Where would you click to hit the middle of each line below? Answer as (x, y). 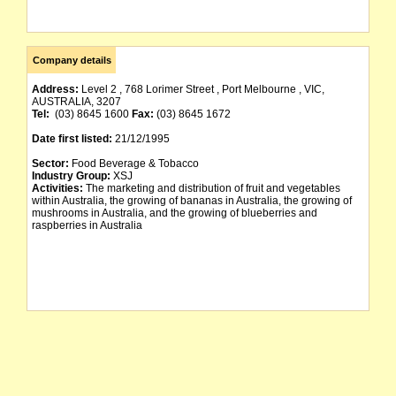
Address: (57, 89)
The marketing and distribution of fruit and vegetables (212, 188)
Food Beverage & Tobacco (134, 164)
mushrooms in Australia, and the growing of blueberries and (175, 213)
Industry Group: (71, 176)
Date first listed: (72, 139)
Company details (72, 60)
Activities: (57, 188)
